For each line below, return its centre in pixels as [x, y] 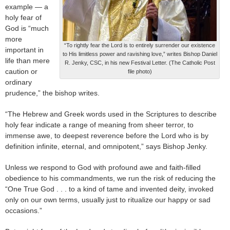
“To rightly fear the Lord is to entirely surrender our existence [140, 45]
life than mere [27, 60]
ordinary [18, 82]
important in [24, 50]
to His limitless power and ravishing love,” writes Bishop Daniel [140, 54]
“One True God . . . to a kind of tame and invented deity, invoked [109, 189]
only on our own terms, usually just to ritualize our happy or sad [108, 199]
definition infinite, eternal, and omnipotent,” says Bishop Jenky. [106, 146]
